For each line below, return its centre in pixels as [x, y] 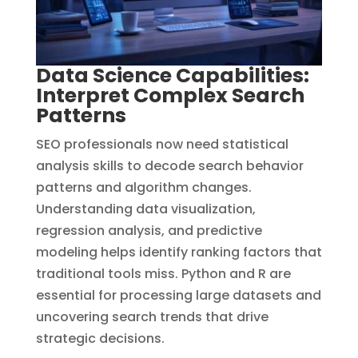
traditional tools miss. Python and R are [163, 273]
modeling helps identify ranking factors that [179, 252]
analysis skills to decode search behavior [169, 165]
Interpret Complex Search [170, 95]
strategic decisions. [100, 338]
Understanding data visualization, [145, 209]
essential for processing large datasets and [178, 295]
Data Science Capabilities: [172, 75]
